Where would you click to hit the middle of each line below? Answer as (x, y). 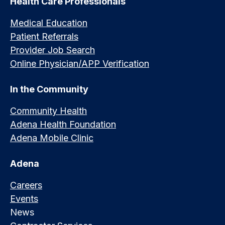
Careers (26, 185)
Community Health (48, 110)
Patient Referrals (44, 36)
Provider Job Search (52, 50)
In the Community (49, 89)
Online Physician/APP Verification (80, 63)
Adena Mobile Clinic (52, 138)
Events (24, 198)
